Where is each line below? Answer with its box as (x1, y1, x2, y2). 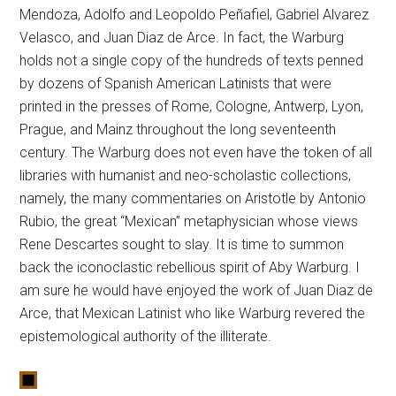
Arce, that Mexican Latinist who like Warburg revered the (19, 305, 366, 323)
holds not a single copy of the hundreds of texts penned (19, 52, 364, 70)
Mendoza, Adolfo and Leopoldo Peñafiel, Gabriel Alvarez (19, 6, 369, 24)
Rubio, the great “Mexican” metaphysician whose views (19, 213, 359, 231)
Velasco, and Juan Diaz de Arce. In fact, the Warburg (19, 29, 345, 47)
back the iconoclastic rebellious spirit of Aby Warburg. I (19, 259, 361, 277)
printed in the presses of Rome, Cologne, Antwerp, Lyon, (19, 98, 364, 116)
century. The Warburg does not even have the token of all (19, 144, 373, 162)
